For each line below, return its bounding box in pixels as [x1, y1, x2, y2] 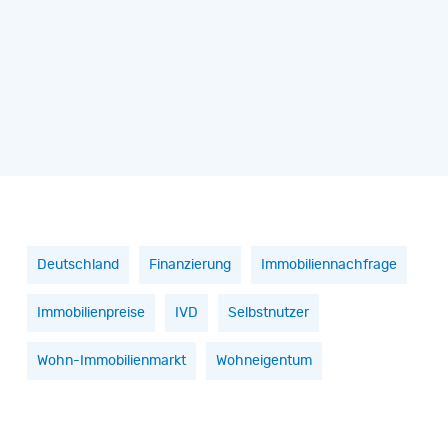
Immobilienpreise [36, 306, 145, 321]
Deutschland [36, 258, 119, 273]
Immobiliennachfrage [260, 258, 397, 273]
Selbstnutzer [227, 306, 309, 321]
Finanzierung [148, 258, 231, 273]
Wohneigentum [215, 354, 312, 369]
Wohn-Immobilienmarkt [36, 354, 186, 369]
